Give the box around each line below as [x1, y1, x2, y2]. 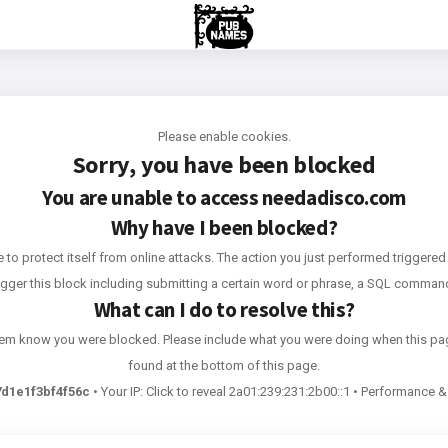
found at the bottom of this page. [128, 358, 320, 373]
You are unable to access [41, 184, 259, 211]
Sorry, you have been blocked [72, 149, 376, 180]
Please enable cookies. [157, 129, 291, 144]
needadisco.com [258, 184, 407, 211]
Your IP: [100, 384, 146, 399]
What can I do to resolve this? [93, 296, 355, 323]
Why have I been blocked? [110, 214, 338, 241]
